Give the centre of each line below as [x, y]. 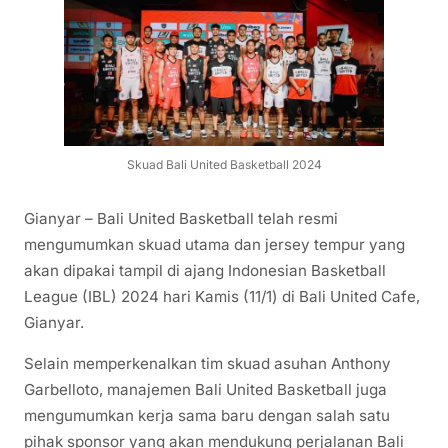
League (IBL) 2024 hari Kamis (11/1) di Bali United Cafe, [222, 296]
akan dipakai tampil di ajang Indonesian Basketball [205, 270]
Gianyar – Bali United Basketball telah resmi [181, 218]
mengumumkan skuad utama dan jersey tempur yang [214, 244]
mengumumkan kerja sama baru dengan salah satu [207, 415]
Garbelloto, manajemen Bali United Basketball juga [205, 389]
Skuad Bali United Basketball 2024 [224, 165]
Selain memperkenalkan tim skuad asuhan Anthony [207, 363]
